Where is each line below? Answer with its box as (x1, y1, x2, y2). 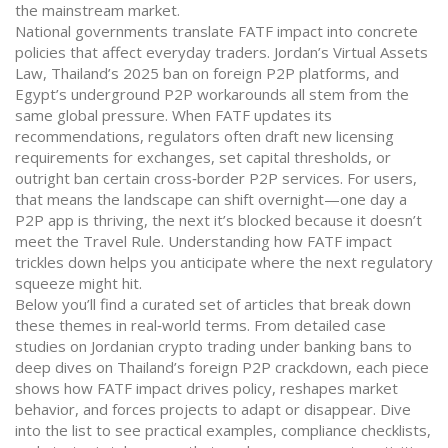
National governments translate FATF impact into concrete (15, 21, 418, 41)
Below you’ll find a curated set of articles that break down (15, 294, 411, 314)
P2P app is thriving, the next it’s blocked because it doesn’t (15, 210, 422, 230)
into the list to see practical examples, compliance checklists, (15, 420, 431, 440)
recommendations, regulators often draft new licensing (15, 126, 394, 146)
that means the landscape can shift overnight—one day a (15, 189, 407, 209)
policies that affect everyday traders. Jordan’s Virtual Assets (15, 42, 428, 62)
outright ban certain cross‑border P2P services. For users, (15, 168, 417, 188)
